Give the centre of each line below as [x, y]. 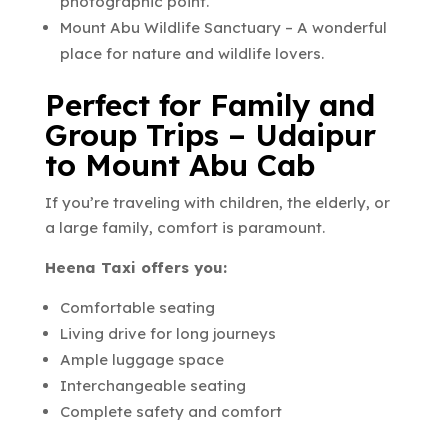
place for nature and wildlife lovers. [191, 53]
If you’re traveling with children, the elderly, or [217, 202]
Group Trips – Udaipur [210, 134]
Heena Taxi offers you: [135, 267]
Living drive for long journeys [167, 333]
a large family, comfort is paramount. [184, 227]
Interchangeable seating [152, 385]
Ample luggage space [141, 359]
